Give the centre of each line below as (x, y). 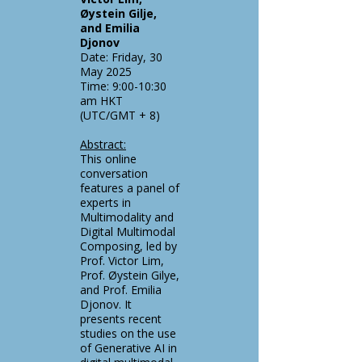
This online (108, 159)
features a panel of (130, 188)
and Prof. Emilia (121, 290)
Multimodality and (127, 217)
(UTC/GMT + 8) (120, 115)
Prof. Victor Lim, (122, 261)
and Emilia (110, 28)
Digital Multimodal (128, 232)
